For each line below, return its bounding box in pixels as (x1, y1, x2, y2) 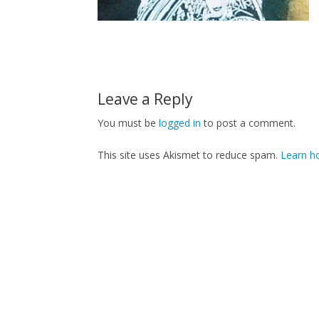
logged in (159, 116, 201, 130)
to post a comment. (201, 116, 296, 130)
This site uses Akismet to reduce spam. (98, 148, 281, 162)
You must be (98, 116, 159, 130)
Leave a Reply (98, 89, 193, 109)
